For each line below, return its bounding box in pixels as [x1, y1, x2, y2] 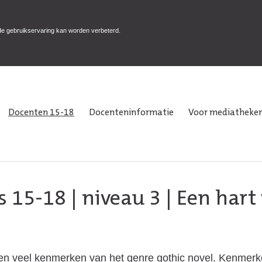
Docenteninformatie [89, 108, 174, 118]
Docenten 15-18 [8, 108, 74, 118]
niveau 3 [82, 189, 161, 211]
